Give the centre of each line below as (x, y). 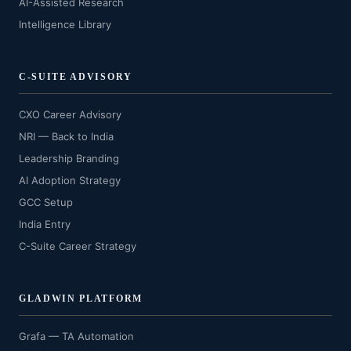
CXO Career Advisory (70, 114)
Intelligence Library (65, 24)
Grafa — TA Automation (76, 336)
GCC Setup (46, 202)
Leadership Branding (69, 158)
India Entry (45, 224)
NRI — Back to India (66, 136)
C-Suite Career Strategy (78, 246)
